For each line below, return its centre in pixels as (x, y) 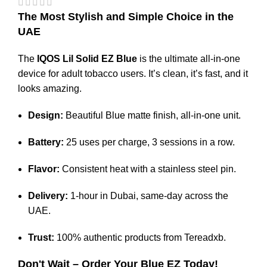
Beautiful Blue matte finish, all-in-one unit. (152, 116)
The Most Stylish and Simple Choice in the (126, 17)
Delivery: (48, 196)
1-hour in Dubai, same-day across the (148, 196)
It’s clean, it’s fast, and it (197, 74)
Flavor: (44, 169)
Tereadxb (204, 238)
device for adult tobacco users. (82, 74)
